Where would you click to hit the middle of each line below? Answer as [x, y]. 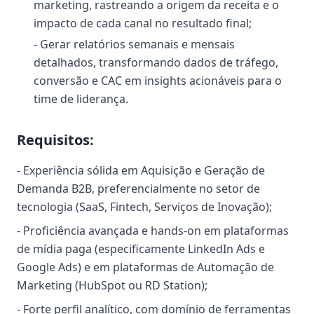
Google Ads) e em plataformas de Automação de [145, 267]
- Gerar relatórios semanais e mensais [134, 44]
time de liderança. [81, 99]
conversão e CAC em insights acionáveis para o [158, 81]
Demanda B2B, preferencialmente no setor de [138, 189]
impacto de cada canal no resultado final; [143, 23]
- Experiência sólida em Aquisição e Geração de [141, 170]
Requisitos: [55, 140]
